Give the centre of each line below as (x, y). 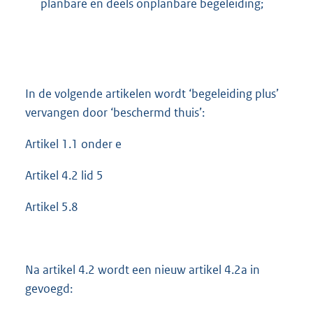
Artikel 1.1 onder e (73, 144)
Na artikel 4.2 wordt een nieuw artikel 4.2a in (143, 270)
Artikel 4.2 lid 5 (64, 176)
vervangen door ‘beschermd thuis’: (115, 112)
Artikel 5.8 (52, 207)
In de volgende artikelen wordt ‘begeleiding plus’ (152, 93)
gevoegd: (49, 289)
